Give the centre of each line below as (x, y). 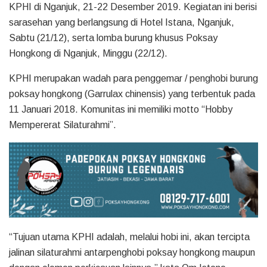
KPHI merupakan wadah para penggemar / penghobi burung (133, 79)
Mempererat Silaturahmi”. (63, 125)
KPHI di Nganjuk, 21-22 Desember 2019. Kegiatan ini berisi (133, 7)
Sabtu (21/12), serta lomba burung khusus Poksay (113, 38)
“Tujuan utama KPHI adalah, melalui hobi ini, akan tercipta (129, 237)
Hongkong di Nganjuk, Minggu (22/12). (88, 54)
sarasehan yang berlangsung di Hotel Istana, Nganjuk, (122, 23)
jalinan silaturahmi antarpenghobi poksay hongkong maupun (132, 252)
